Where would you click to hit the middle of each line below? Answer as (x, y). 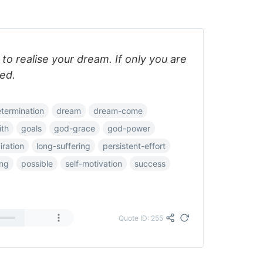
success (150, 163)
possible (37, 163)
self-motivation (94, 163)
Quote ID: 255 (141, 218)
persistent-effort (134, 146)
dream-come (118, 111)
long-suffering (63, 146)
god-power (129, 128)
